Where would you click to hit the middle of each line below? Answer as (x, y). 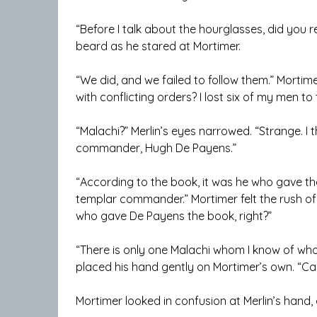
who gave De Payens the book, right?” (174, 216)
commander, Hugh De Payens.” (156, 148)
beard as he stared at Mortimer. (158, 46)
